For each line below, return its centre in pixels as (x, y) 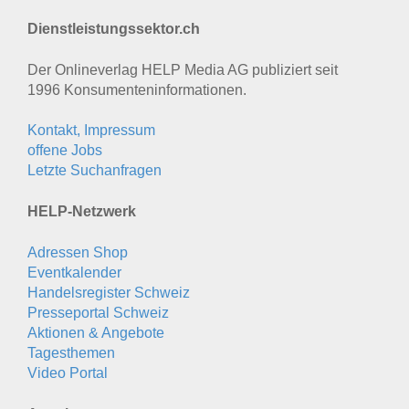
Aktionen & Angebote (96, 333)
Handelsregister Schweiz (109, 293)
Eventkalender (74, 273)
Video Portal (68, 373)
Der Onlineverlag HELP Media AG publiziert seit (183, 70)
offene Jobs (65, 151)
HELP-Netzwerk (82, 212)
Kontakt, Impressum (91, 131)
